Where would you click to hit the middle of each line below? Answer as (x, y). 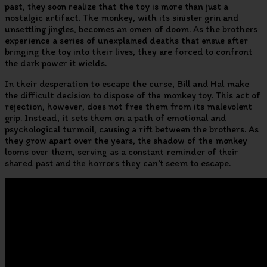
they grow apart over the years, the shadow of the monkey (126, 141)
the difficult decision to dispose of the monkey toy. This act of (133, 95)
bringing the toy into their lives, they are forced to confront (128, 52)
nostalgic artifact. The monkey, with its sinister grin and (122, 18)
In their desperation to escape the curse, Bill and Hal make (127, 84)
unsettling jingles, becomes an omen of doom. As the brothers (131, 29)
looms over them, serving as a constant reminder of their (122, 152)
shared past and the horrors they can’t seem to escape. (118, 163)
